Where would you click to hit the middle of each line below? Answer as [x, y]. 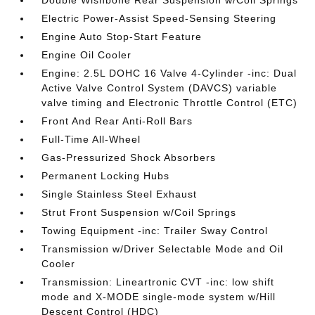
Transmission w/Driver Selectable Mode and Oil [163, 249]
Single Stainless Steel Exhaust [120, 194]
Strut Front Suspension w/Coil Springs [139, 212]
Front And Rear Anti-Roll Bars [117, 121]
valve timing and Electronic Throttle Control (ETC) [170, 103]
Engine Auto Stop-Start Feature [122, 37]
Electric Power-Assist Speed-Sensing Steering [159, 18]
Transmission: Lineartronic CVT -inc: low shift [158, 282]
